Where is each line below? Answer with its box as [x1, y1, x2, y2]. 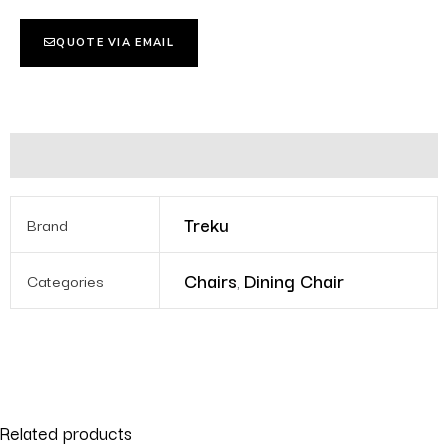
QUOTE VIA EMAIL [56, 35, 174, 51]
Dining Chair [244, 266, 345, 295]
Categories [27, 268, 105, 293]
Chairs [184, 266, 238, 295]
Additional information [10, 141, 194, 170]
